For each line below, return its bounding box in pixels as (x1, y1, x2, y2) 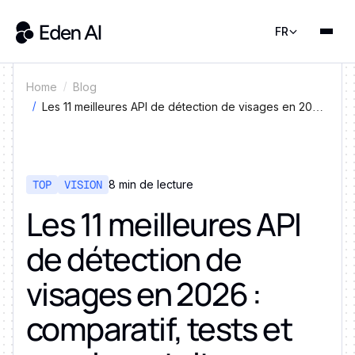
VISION (64, 177, 102, 192)
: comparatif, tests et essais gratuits (42, 120, 223, 133)
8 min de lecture (109, 177, 193, 191)
